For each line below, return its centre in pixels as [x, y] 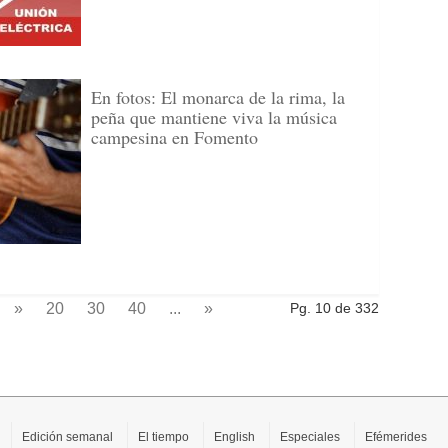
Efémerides [396, 437]
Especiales [310, 437]
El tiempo [163, 437]
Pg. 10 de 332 [334, 308]
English [234, 437]
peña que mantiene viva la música [214, 117]
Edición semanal [67, 437]
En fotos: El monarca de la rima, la [218, 97]
